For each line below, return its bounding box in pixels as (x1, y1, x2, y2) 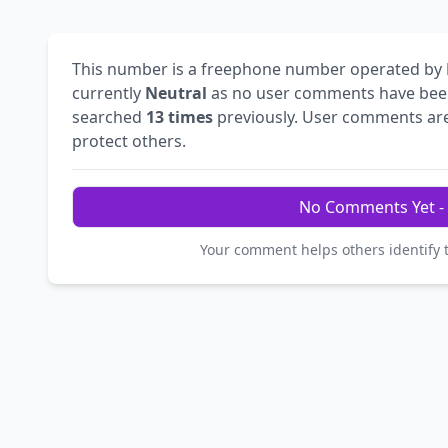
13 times (146, 106, 213, 129)
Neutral (145, 82, 207, 105)
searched (72, 106, 146, 129)
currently (72, 82, 145, 105)
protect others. (72, 130, 186, 153)
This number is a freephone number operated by (72, 58, 446, 81)
